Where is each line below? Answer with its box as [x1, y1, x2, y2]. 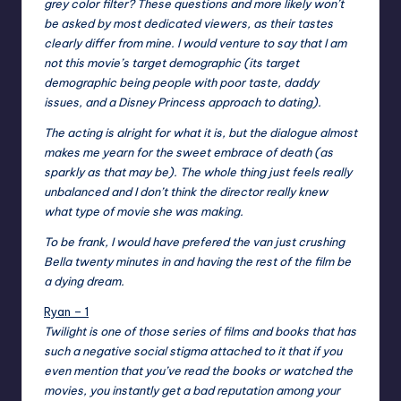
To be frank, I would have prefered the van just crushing [44, 235, 345, 250]
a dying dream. [44, 274, 124, 289]
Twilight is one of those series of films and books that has [44, 324, 356, 339]
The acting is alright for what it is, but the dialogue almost [44, 125, 357, 141]
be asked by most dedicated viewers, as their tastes [44, 16, 333, 31]
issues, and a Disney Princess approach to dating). [44, 95, 321, 110]
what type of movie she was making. [44, 204, 243, 219]
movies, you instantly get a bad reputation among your [44, 383, 340, 398]
